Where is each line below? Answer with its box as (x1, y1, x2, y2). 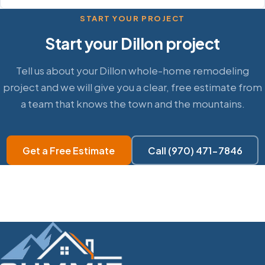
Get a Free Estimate (22, 144, 115, 157)
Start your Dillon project (45, 34, 220, 54)
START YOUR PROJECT (79, 14, 186, 24)
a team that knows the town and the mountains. (20, 97, 245, 111)
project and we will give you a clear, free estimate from (3, 80, 262, 94)
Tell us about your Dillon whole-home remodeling (16, 64, 249, 77)
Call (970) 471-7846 (147, 144, 243, 157)
